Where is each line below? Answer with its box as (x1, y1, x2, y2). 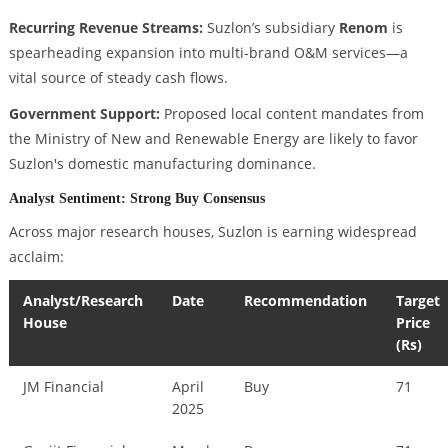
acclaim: (8, 246, 64, 266)
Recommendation (244, 290, 368, 310)
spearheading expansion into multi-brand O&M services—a (8, 43, 408, 63)
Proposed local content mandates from (159, 104, 424, 124)
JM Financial (23, 376, 105, 396)
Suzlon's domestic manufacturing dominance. (8, 154, 316, 174)
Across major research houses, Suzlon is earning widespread (8, 221, 417, 241)
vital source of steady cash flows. (8, 68, 228, 88)
